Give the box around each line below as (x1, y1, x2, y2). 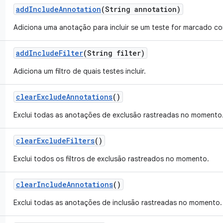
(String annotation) (101, 4, 181, 14)
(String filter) (83, 48, 145, 58)
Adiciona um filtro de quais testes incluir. (13, 67, 146, 76)
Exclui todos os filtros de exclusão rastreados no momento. (13, 154, 209, 163)
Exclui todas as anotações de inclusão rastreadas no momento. (13, 198, 222, 207)
